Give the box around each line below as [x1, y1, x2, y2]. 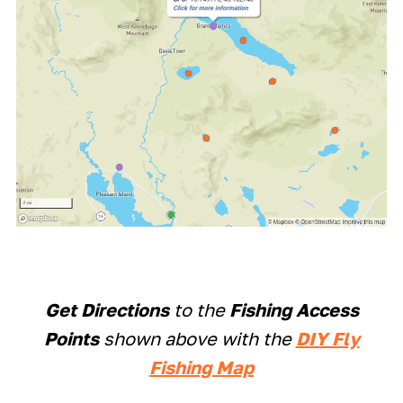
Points [43, 327, 99, 349]
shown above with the [98, 327, 296, 349]
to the [168, 298, 229, 320]
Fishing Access [228, 298, 359, 320]
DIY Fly [295, 327, 360, 349]
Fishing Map [149, 355, 254, 378]
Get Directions [44, 298, 169, 320]
